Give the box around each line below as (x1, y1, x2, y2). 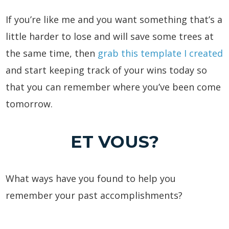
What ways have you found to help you (6, 172, 176, 185)
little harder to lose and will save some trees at (6, 30, 214, 42)
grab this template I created (98, 47, 223, 59)
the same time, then (6, 47, 98, 59)
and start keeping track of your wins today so (6, 63, 208, 76)
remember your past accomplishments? (6, 189, 183, 201)
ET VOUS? (70, 131, 159, 152)
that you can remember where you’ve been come (6, 80, 221, 93)
